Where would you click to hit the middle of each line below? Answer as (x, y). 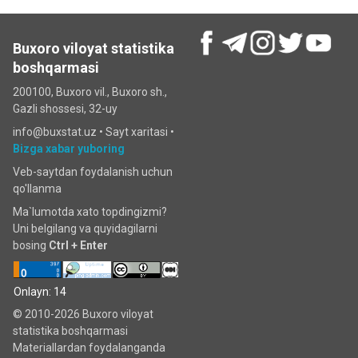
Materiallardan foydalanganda (89, 348)
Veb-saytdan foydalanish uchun (93, 172)
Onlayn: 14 (40, 292)
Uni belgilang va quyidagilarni (85, 229)
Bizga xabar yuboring (69, 149)
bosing (31, 245)
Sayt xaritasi (137, 132)
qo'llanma (37, 189)
